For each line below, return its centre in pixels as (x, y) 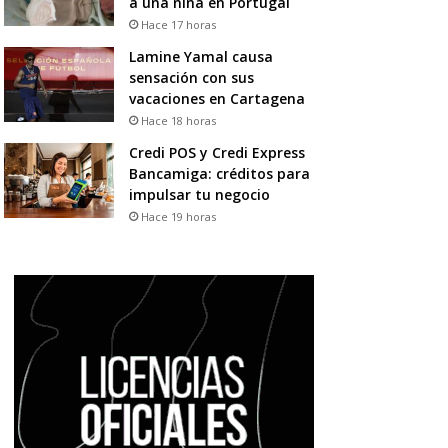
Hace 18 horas (178, 120)
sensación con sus (191, 77)
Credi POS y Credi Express (216, 152)
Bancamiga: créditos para (219, 173)
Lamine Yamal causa (200, 56)
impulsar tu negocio (199, 194)
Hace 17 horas (178, 24)
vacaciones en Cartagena (216, 98)
